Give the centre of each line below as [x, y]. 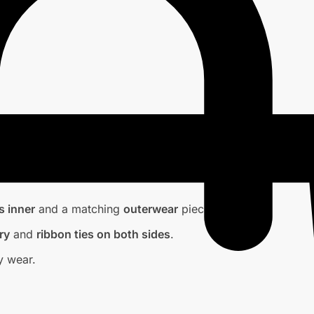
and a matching [79, 209]
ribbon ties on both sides [103, 234]
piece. [196, 209]
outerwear [151, 209]
